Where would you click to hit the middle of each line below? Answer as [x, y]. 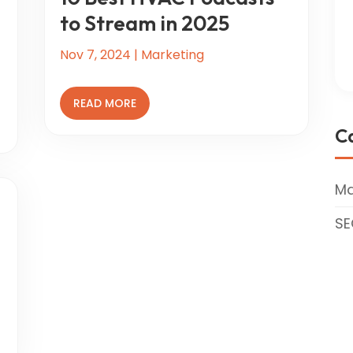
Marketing [172, 54]
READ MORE [104, 103]
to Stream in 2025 [144, 23]
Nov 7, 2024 [95, 54]
